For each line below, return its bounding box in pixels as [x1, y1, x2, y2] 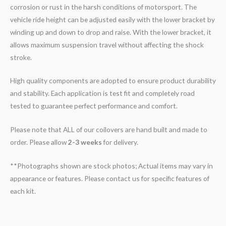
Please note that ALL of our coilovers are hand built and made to [10, 125, 207, 134]
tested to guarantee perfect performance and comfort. [10, 101, 178, 110]
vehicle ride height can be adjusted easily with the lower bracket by [10, 15, 215, 24]
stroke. [10, 52, 32, 62]
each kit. [10, 187, 36, 196]
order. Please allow [10, 138, 68, 147]
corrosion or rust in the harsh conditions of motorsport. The [10, 2, 197, 11]
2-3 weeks [68, 138, 102, 147]
